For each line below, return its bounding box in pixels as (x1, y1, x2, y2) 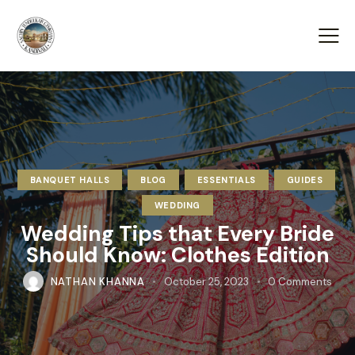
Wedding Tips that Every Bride (21, 219, 334, 248)
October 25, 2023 (164, 275, 250, 289)
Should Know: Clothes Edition (25, 241, 330, 269)
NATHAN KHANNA (50, 275, 146, 289)
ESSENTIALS (197, 174, 256, 186)
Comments (278, 275, 333, 289)
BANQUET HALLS (29, 174, 110, 186)
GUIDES (286, 174, 323, 186)
